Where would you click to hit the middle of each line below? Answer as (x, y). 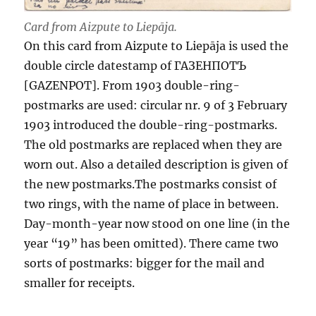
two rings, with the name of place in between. (152, 203)
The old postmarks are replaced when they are (153, 144)
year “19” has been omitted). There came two (152, 243)
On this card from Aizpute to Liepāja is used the (157, 45)
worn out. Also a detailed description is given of (156, 164)
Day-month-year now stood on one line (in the (157, 223)
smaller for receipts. (80, 282)
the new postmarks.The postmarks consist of (151, 184)
